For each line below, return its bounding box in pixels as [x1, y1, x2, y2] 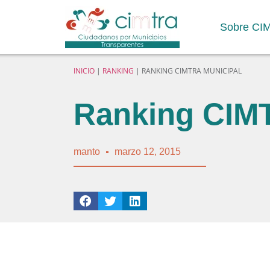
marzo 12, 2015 [115, 146, 181, 157]
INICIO [74, 66, 95, 76]
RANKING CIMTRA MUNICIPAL [142, 66, 242, 76]
